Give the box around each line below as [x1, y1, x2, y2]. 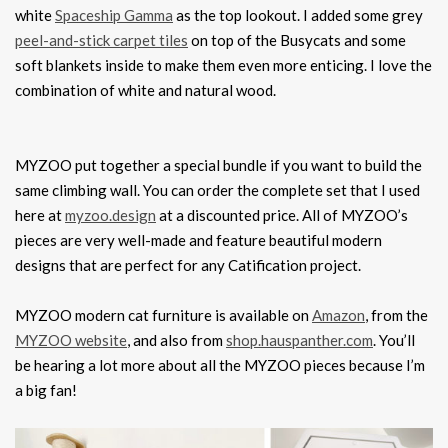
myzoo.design [65, 205, 156, 224]
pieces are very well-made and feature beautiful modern [15, 230, 382, 249]
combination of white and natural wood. [15, 80, 276, 99]
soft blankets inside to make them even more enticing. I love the [15, 55, 432, 74]
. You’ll [373, 330, 415, 349]
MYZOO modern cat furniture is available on [15, 305, 312, 324]
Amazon [312, 305, 365, 324]
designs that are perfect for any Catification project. [15, 255, 361, 274]
